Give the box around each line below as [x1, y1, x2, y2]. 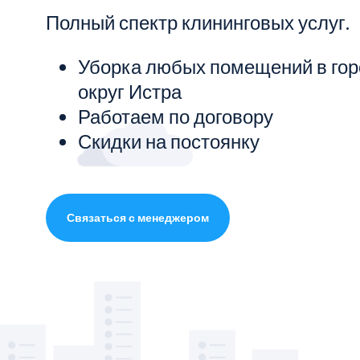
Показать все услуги [46, 27, 166, 42]
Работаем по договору [78, 104, 273, 128]
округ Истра [78, 79, 182, 103]
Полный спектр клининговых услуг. [46, 10, 350, 34]
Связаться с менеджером [67, 210, 209, 224]
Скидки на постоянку [78, 129, 260, 153]
